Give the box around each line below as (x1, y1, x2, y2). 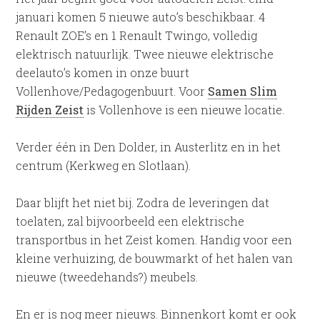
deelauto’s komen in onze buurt (16, 65, 190, 80)
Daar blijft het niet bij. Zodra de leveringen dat (16, 195, 270, 210)
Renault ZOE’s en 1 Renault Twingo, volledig (16, 28, 258, 43)
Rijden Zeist (16, 102, 84, 117)
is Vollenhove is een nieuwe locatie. (84, 102, 285, 117)
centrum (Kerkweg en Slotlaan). (16, 158, 191, 173)
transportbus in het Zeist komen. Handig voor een (16, 232, 293, 247)
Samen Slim (208, 84, 278, 99)
